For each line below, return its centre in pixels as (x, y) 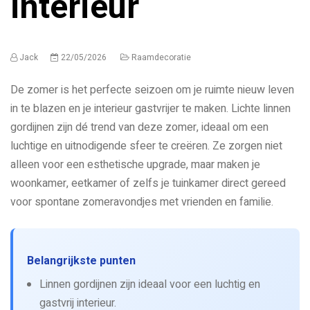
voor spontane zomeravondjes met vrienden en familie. (142, 202)
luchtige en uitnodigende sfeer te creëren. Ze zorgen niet (146, 146)
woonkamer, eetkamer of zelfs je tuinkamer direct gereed (148, 184)
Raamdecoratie (161, 58)
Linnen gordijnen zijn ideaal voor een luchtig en (150, 285)
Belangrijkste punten (81, 261)
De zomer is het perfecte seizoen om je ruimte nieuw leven (152, 90)
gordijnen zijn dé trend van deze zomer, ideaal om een (139, 128)
